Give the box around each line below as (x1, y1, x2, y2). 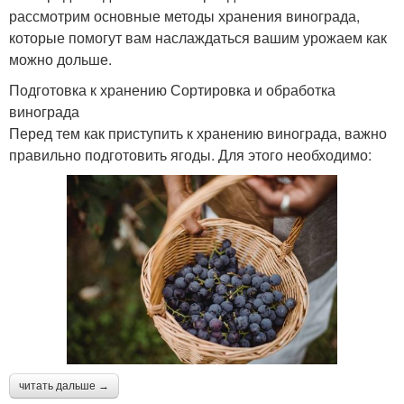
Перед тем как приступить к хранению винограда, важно (9, 123, 387, 144)
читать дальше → (19, 380, 109, 393)
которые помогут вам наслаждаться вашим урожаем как (9, 27, 387, 49)
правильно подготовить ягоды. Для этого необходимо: (9, 144, 372, 166)
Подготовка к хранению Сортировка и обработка (9, 79, 335, 101)
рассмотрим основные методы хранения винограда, (9, 5, 360, 27)
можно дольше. (9, 49, 112, 70)
